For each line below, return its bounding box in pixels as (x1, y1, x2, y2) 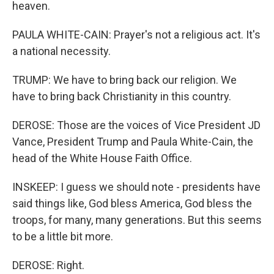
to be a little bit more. (12, 230, 113, 243)
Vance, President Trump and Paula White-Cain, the (12, 135, 253, 148)
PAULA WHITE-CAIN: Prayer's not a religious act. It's (12, 28, 261, 41)
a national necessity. (12, 45, 111, 57)
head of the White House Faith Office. (12, 152, 192, 165)
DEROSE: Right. (12, 259, 84, 272)
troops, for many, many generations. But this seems (12, 213, 262, 226)
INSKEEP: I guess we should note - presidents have (12, 180, 261, 193)
